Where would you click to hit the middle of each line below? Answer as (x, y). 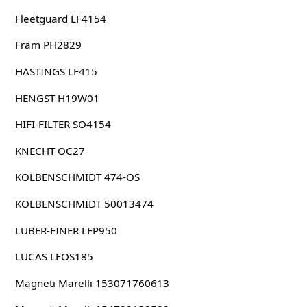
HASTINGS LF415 (56, 72)
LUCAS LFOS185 (54, 257)
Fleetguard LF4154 (60, 18)
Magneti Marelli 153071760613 (92, 283)
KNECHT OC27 (50, 150)
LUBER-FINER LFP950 (66, 230)
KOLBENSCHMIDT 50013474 (84, 204)
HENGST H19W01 (57, 98)
